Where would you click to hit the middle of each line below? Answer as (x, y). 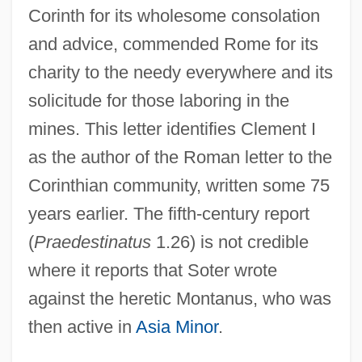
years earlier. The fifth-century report (168, 213)
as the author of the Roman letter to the (180, 157)
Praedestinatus (92, 242)
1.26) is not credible (229, 242)
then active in (82, 326)
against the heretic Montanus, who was (179, 298)
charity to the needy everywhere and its (180, 72)
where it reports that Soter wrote (152, 270)
